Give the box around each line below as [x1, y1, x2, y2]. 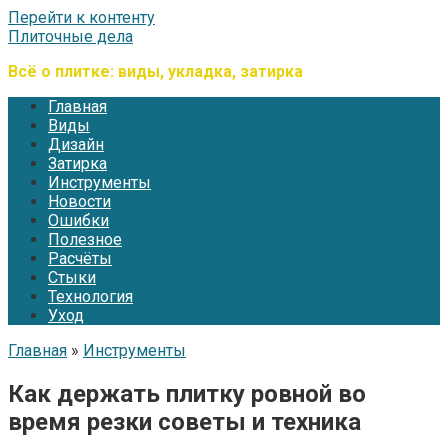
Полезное [48, 230, 122, 249]
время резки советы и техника [8, 407, 361, 436]
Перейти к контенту [8, 8, 155, 27]
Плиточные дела [8, 27, 133, 46]
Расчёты [48, 249, 112, 268]
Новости [48, 192, 111, 211]
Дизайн [48, 135, 104, 154]
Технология [48, 287, 133, 306]
